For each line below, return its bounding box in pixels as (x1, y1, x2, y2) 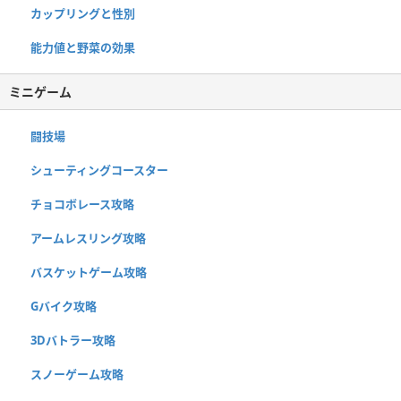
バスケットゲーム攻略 (30, 264, 147, 281)
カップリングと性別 (30, 5, 135, 22)
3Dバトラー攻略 (30, 332, 115, 349)
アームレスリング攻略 (30, 230, 146, 247)
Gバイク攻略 (30, 298, 97, 315)
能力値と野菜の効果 (30, 39, 135, 56)
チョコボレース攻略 (30, 196, 134, 213)
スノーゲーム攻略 (30, 366, 124, 383)
